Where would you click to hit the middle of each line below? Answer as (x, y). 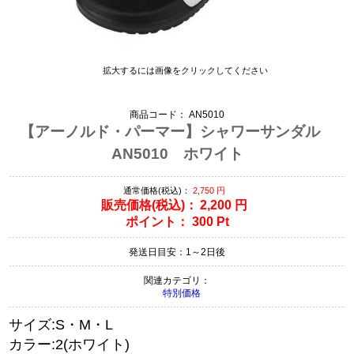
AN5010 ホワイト (177, 153)
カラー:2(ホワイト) (70, 344)
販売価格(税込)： (149, 205)
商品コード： (158, 114)
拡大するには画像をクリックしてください (185, 70)
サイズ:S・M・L (61, 324)
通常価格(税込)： (156, 190)
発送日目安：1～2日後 (177, 252)
